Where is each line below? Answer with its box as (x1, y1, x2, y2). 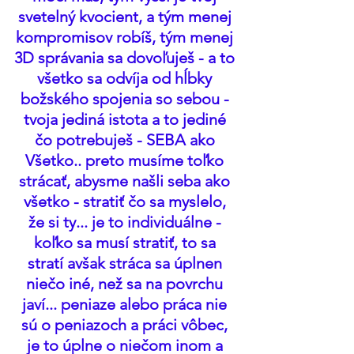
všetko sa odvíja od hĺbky (37, 69, 216, 88)
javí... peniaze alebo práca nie (22, 295, 231, 314)
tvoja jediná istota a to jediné (23, 110, 230, 129)
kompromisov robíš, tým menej (16, 28, 237, 47)
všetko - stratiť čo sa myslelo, (23, 192, 230, 211)
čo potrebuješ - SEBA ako (34, 130, 219, 149)
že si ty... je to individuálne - (28, 213, 225, 232)
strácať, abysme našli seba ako (19, 171, 234, 190)
